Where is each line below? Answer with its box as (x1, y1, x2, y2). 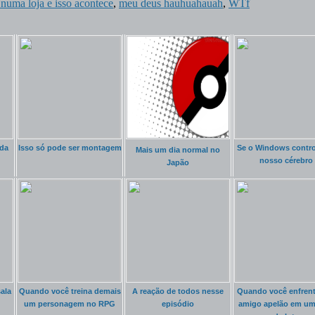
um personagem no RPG (24, 299, 115, 308)
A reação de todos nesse (132, 286, 224, 295)
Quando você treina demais (18, 286, 121, 295)
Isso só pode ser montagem (18, 143, 122, 152)
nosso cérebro (259, 155, 313, 165)
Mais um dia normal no (136, 145, 220, 154)
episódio (162, 299, 194, 308)
